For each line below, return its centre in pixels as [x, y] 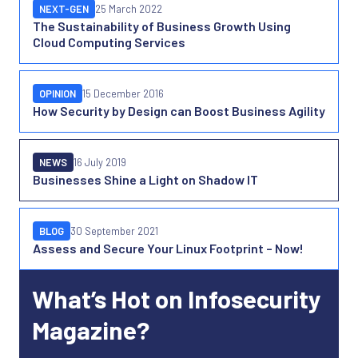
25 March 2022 [129, 9]
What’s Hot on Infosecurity [177, 298]
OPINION [58, 93]
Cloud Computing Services [109, 42]
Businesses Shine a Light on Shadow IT [145, 179]
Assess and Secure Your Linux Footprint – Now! [168, 248]
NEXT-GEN [64, 9]
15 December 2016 [123, 93]
